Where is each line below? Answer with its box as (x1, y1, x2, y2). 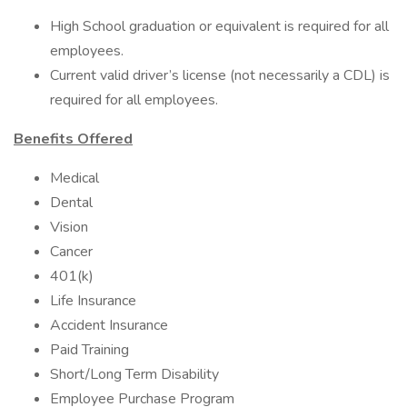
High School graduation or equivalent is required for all (50, 16, 389, 36)
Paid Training (50, 340, 129, 360)
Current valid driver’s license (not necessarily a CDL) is (50, 65, 390, 85)
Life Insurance (50, 291, 136, 311)
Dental (50, 193, 93, 213)
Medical (50, 168, 99, 188)
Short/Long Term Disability (50, 364, 219, 384)
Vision (50, 217, 88, 237)
